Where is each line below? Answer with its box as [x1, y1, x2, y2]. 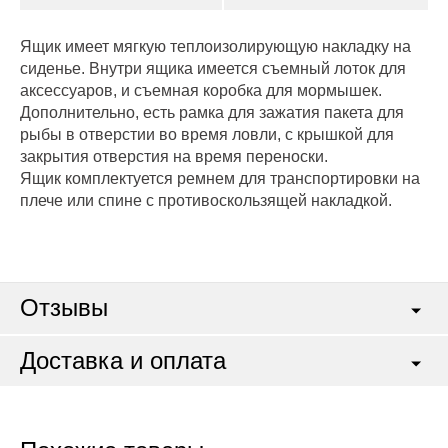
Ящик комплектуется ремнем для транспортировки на [20, 170, 420, 187]
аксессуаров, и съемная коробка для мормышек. [20, 82, 382, 99]
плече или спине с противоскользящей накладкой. [20, 192, 392, 209]
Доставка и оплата [20, 347, 226, 374]
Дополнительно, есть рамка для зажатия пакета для [20, 104, 404, 121]
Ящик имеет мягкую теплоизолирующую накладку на [20, 38, 411, 55]
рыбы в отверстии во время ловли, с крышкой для [20, 126, 394, 143]
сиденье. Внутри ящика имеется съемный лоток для [20, 60, 406, 77]
